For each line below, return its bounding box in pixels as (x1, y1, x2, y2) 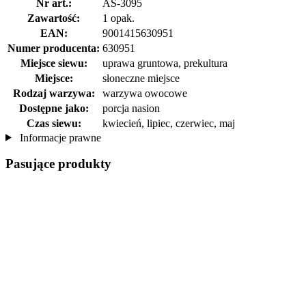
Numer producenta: (8, 42, 100, 54)
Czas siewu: (26, 117, 81, 129)
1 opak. (102, 12, 135, 24)
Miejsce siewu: (20, 57, 87, 69)
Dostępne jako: (18, 102, 89, 114)
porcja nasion (102, 102, 160, 114)
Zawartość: (27, 12, 80, 24)
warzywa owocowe (102, 87, 187, 99)
